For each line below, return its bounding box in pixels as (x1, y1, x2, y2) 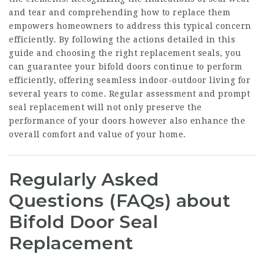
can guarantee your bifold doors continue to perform (9, 62, 243, 71)
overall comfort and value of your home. (9, 130, 186, 139)
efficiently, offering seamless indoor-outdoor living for (9, 75, 250, 85)
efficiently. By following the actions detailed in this (9, 35, 235, 44)
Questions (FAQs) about (9, 190, 230, 212)
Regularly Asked (9, 169, 159, 190)
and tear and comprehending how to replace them (9, 8, 230, 17)
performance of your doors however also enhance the (9, 116, 245, 126)
